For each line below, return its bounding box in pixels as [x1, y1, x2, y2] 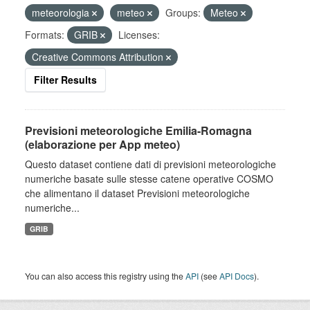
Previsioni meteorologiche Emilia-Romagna [25, 122, 252, 138]
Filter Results [34, 73, 97, 86]
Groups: [165, 6, 201, 19]
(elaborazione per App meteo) [25, 136, 180, 152]
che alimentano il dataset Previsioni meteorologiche [25, 186, 250, 200]
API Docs [219, 270, 254, 282]
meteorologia [32, 6, 92, 19]
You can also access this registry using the [25, 270, 185, 282]
